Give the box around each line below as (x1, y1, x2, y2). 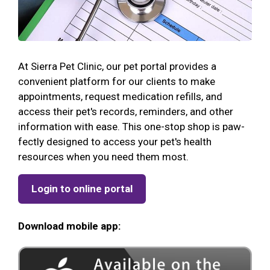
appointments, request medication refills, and (18, 90, 222, 102)
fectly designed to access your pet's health (18, 135, 212, 148)
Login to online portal (31, 182, 133, 195)
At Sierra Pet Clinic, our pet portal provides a (18, 60, 216, 72)
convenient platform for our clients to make (18, 75, 215, 87)
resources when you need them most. (18, 150, 189, 163)
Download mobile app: (18, 219, 121, 232)
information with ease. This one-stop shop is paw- (18, 120, 245, 133)
